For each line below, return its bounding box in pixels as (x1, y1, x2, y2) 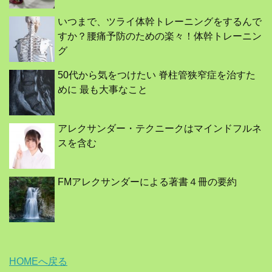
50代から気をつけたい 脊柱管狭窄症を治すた (58, 70, 256, 81)
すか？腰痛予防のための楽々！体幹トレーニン (58, 31, 262, 42)
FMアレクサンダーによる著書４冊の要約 (58, 177, 237, 188)
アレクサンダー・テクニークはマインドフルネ (58, 123, 262, 134)
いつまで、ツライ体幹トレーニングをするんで (58, 16, 262, 27)
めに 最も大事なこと (58, 84, 148, 95)
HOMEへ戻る (9, 256, 67, 267)
